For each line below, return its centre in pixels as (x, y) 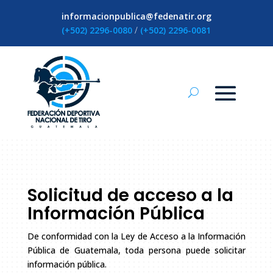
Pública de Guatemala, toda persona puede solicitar (136, 250)
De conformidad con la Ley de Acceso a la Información (136, 236)
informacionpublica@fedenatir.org (136, 16)
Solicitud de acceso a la (130, 195)
